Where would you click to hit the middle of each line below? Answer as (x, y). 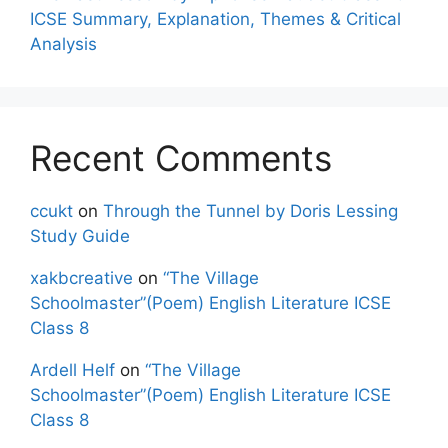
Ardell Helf (72, 370)
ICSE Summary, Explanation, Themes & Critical (215, 19)
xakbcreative (81, 278)
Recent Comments (181, 158)
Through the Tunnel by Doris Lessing (250, 211)
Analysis (63, 44)
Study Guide (80, 236)
